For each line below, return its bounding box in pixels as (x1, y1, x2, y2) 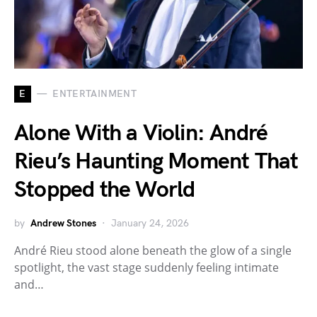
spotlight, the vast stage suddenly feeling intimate (14, 259, 279, 275)
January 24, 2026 (111, 217, 189, 229)
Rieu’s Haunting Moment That (14, 147, 299, 175)
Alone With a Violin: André (14, 119, 268, 147)
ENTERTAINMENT (52, 88, 137, 100)
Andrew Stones (30, 217, 96, 229)
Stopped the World (14, 175, 195, 204)
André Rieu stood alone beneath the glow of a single (14, 242, 292, 258)
